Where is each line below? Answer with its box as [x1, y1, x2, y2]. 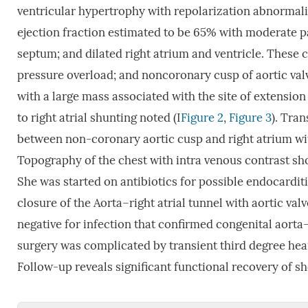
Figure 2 [180, 111, 223, 126]
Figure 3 [228, 111, 272, 126]
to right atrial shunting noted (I [16, 111, 181, 126]
